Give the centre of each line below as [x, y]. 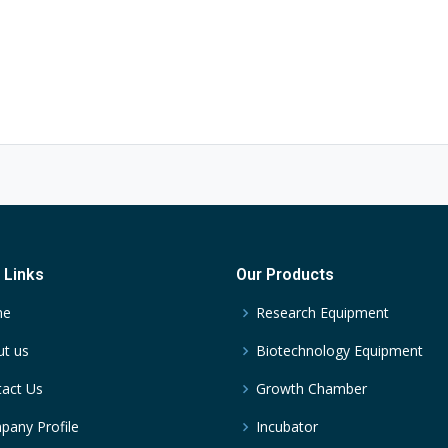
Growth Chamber [311, 389]
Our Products [285, 275]
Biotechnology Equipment [339, 351]
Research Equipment [322, 313]
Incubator [287, 427]
